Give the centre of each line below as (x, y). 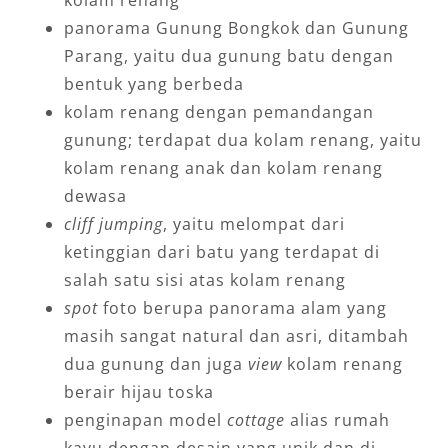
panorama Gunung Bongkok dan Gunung (236, 27)
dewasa (95, 195)
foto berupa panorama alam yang (242, 307)
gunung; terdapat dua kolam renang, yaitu (242, 139)
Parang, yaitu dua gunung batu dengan (228, 55)
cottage (255, 419)
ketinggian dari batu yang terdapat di (221, 251)
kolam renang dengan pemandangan (218, 111)
